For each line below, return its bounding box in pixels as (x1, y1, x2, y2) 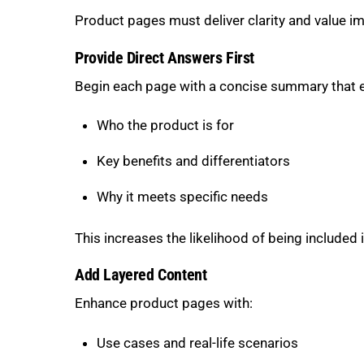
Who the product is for (96, 117, 234, 134)
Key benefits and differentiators (96, 153, 290, 170)
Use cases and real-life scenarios (96, 335, 298, 352)
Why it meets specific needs (96, 188, 268, 206)
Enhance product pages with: (75, 295, 253, 312)
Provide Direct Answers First (75, 48, 254, 67)
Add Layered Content (75, 266, 207, 285)
